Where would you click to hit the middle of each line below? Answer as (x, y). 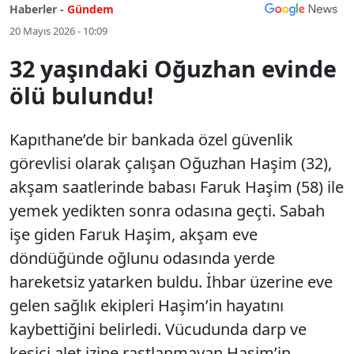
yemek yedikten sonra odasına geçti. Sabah (167, 211)
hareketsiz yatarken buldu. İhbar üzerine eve (171, 282)
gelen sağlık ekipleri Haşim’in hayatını (147, 305)
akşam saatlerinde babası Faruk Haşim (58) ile (177, 187)
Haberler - (37, 9)
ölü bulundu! (81, 95)
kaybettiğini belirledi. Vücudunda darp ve (158, 329)
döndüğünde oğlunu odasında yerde (142, 258)
